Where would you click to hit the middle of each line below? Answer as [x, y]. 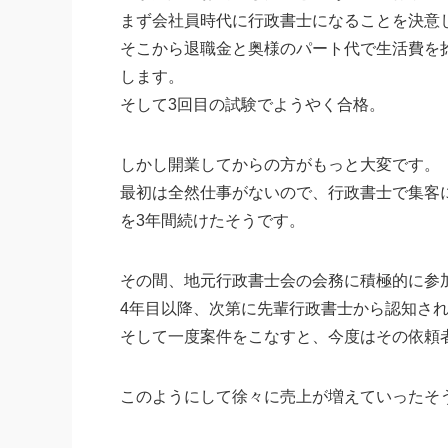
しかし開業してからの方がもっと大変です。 [280, 165]
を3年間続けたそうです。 [212, 221]
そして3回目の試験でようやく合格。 [252, 105]
